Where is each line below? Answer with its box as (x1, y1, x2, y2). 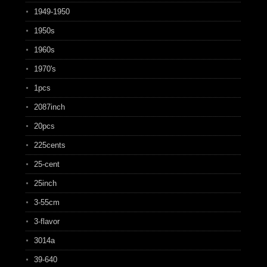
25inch (33, 179, 57, 188)
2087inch (33, 103, 65, 111)
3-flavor (33, 217, 60, 226)
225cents (33, 141, 66, 150)
